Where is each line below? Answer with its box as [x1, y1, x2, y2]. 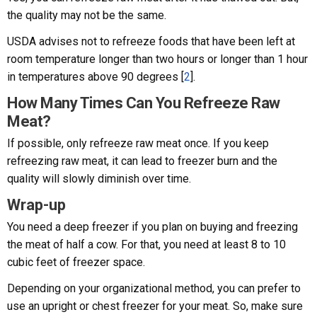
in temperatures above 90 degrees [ [7, 70, 184, 84]
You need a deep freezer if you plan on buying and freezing [7, 220, 298, 234]
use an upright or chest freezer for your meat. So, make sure [7, 299, 303, 313]
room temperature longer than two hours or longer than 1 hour [7, 52, 308, 67]
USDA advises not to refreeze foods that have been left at [7, 35, 295, 49]
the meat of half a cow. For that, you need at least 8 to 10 [7, 238, 286, 252]
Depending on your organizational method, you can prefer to [7, 282, 301, 296]
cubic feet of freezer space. [7, 255, 145, 270]
